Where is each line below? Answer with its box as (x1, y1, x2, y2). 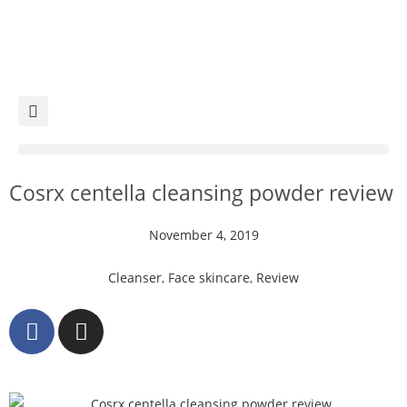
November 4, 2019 (148, 226, 259, 243)
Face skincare (168, 269, 250, 286)
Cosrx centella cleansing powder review (9, 178, 393, 207)
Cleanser (108, 269, 162, 286)
